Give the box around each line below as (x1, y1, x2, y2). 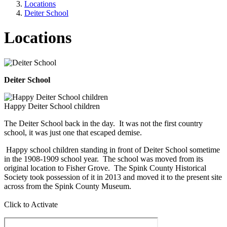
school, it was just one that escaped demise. (4, 128, 142, 137)
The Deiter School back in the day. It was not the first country (4, 119, 203, 128)
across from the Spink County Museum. (4, 181, 131, 191)
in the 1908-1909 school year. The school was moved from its (4, 154, 203, 163)
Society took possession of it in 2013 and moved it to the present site (4, 172, 222, 181)
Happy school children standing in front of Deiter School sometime (4, 145, 220, 154)
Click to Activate (4, 200, 58, 209)
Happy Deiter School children (4, 101, 100, 110)
